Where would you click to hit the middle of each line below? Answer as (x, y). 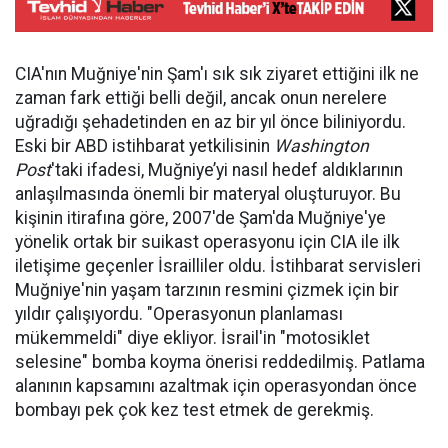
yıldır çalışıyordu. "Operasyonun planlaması (179, 313)
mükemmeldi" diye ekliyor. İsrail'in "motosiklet (192, 337)
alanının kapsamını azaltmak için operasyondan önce (216, 385)
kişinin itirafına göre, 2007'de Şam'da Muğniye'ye (200, 217)
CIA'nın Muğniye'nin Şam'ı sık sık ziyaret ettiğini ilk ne (217, 73)
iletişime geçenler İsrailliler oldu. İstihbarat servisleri (218, 265)
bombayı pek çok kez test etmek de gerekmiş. (194, 409)
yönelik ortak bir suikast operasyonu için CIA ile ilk (207, 241)
